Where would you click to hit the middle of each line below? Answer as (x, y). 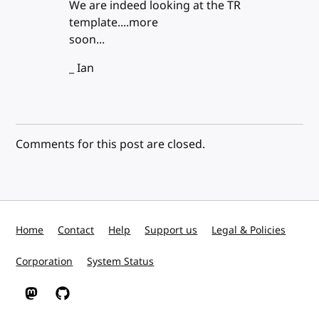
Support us (171, 230)
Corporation (45, 262)
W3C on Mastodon (68, 300)
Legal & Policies (249, 230)
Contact (76, 230)
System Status (121, 262)
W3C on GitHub (92, 300)
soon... (87, 40)
